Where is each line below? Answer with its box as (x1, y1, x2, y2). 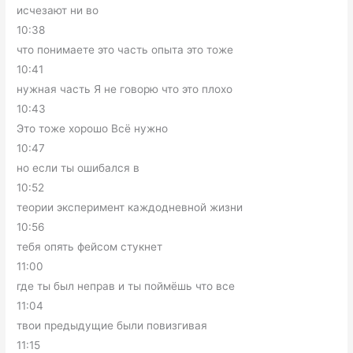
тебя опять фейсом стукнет (17, 240, 163, 253)
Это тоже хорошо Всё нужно (17, 122, 169, 135)
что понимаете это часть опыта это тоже (17, 43, 234, 56)
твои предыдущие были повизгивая (17, 319, 208, 332)
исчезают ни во (17, 4, 99, 17)
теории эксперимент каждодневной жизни (17, 201, 243, 214)
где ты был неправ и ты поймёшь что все (17, 280, 236, 292)
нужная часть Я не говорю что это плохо (17, 83, 233, 95)
